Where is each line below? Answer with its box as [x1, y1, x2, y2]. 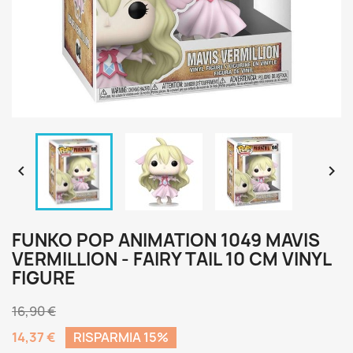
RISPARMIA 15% [73, 329, 169, 346]
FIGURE [12, 266, 76, 290]
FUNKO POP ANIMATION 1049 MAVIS [12, 229, 320, 252]
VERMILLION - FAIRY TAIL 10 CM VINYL [12, 247, 331, 271]
